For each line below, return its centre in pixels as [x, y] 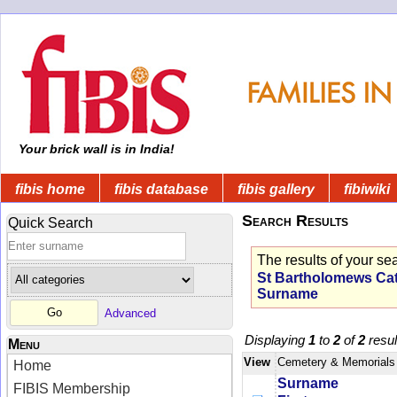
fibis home [50, 189]
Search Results [295, 220]
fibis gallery [276, 189]
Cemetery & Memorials [336, 362]
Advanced [130, 313]
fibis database [161, 189]
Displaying [276, 340]
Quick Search [51, 222]
